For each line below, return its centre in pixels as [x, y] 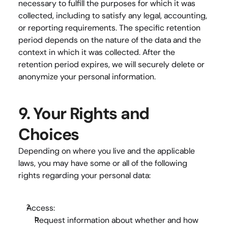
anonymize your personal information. [87, 77]
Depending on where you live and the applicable [107, 151]
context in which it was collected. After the [97, 52]
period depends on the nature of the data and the [110, 40]
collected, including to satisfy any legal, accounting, [113, 16]
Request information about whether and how [117, 220]
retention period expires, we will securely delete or [111, 64]
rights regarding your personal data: [84, 175]
